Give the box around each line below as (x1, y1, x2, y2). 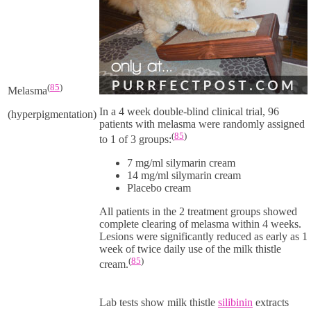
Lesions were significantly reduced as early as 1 (99, 230, 308, 243)
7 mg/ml (127, 157, 163, 169)
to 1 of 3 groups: (99, 133, 171, 146)
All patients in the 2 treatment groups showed (99, 205, 297, 218)
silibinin (218, 296, 253, 308)
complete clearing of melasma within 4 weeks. (99, 218, 301, 230)
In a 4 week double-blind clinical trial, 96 (99, 105, 279, 117)
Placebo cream (127, 182, 191, 194)
